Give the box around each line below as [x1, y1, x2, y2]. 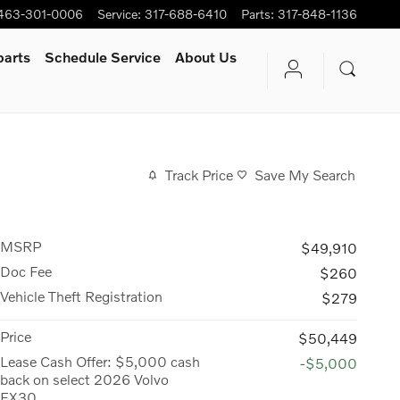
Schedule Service [45, 48, 161, 65]
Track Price [165, 166, 233, 184]
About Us [175, 48, 237, 65]
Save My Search [254, 166, 355, 184]
